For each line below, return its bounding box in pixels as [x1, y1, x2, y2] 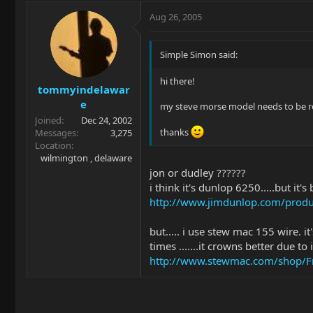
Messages [35, 126, 76, 139]
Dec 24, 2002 [81, 114, 132, 126]
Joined [35, 114, 61, 126]
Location [35, 139, 71, 152]
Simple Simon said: [160, 48, 238, 61]
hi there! [160, 74, 195, 87]
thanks [160, 125, 191, 138]
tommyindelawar [37, 82, 130, 96]
